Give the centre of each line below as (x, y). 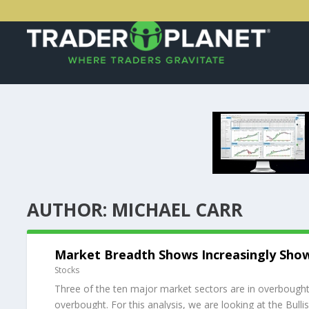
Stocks (67, 270)
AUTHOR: (69, 210)
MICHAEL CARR (177, 210)
